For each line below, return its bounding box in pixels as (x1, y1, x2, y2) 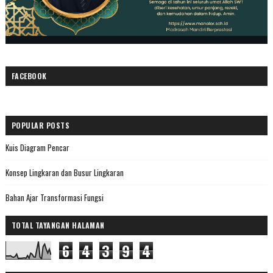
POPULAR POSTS (11, 120, 70, 131)
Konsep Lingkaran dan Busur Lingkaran (5, 166, 124, 179)
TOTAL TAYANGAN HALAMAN (11, 220, 105, 231)
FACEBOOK (11, 71, 47, 82)
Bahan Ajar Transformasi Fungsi (5, 191, 104, 204)
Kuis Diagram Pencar (5, 141, 69, 154)
